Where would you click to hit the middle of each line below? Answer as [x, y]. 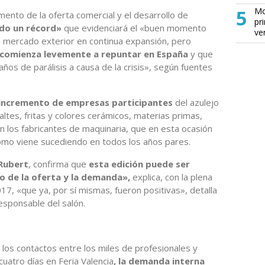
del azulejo [196, 102]
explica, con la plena [171, 177]
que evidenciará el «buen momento [134, 28]
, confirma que [59, 164]
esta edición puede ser [139, 164]
